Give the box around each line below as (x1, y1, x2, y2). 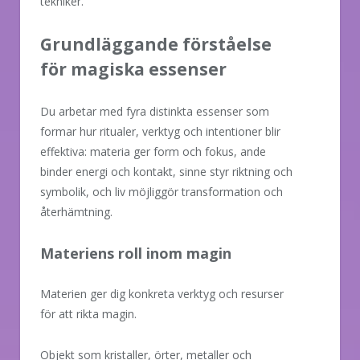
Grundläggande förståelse (40, 32, 272, 55)
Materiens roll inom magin (40, 243, 231, 263)
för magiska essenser (40, 57, 227, 80)
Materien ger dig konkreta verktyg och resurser (40, 285, 284, 301)
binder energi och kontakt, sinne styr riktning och (40, 163, 292, 179)
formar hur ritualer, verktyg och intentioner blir (40, 123, 280, 139)
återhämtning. (40, 203, 112, 219)
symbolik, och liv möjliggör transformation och (40, 183, 283, 199)
